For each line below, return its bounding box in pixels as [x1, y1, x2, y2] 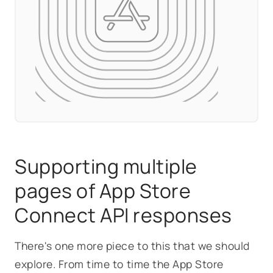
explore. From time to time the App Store [15, 256, 224, 271]
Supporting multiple [15, 152, 197, 180]
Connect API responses [15, 201, 233, 229]
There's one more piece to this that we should [15, 238, 250, 253]
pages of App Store [15, 177, 191, 204]
